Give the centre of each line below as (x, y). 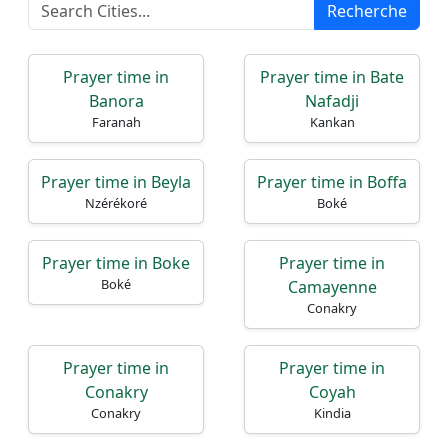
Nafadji (332, 101)
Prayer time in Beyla (116, 182)
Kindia (332, 413)
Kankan (332, 122)
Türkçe (71, 278)
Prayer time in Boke (116, 263)
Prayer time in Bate (332, 77)
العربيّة (68, 248)
